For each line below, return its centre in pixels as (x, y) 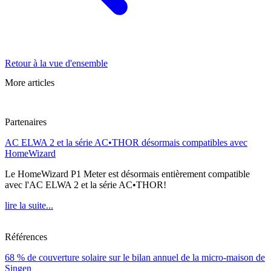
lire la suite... (29, 206)
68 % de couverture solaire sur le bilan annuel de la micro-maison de (135, 258)
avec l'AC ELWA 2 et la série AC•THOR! (86, 185)
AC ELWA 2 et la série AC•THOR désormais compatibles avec (126, 143)
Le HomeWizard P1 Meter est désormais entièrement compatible (127, 174)
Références (26, 237)
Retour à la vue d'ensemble (56, 64)
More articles (30, 82)
